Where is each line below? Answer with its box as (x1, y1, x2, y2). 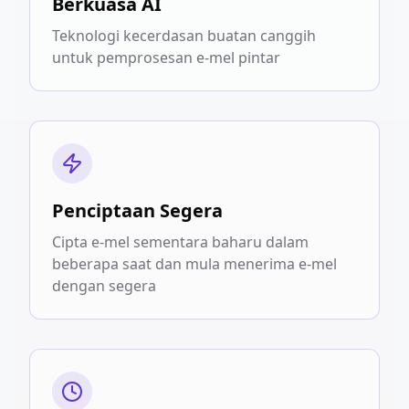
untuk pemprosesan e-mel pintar (52, 47, 280, 68)
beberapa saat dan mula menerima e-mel (52, 254, 337, 274)
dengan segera (52, 276, 156, 296)
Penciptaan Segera (52, 198, 223, 223)
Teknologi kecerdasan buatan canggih (52, 26, 316, 46)
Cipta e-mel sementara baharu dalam (52, 232, 309, 252)
